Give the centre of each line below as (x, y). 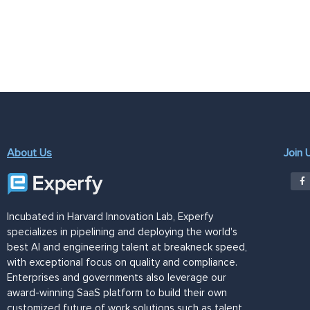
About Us (29, 153)
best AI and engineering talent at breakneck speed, (127, 247)
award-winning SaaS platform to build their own (117, 292)
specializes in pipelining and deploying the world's (122, 231)
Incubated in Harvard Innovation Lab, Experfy (110, 216)
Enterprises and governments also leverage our (117, 277)
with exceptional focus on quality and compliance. (122, 262)
